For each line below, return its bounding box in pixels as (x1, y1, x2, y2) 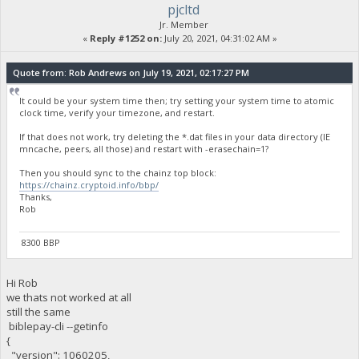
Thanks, (19, 191, 53, 204)
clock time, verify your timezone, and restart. (19, 107, 216, 119)
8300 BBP (19, 236, 61, 249)
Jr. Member (159, 18, 208, 30)
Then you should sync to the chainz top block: (19, 167, 217, 179)
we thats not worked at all (6, 290, 131, 305)
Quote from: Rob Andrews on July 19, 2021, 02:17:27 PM (12, 66, 249, 79)
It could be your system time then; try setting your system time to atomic (19, 95, 335, 107)
